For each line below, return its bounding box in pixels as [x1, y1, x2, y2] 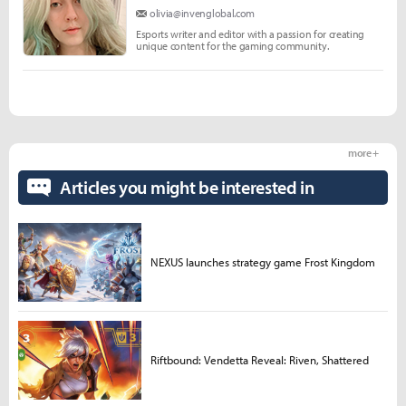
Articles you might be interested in [59, 175, 314, 198]
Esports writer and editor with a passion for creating [136, 26, 365, 41]
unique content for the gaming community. [136, 38, 329, 53]
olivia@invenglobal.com [150, 5, 255, 20]
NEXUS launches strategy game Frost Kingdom [150, 254, 375, 269]
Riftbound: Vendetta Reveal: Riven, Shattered [150, 352, 369, 367]
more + [347, 145, 379, 159]
